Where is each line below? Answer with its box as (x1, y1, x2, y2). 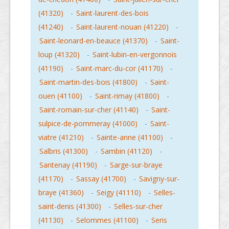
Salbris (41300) (39, 146, 88, 156)
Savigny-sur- (139, 174, 179, 184)
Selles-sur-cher (114, 201, 163, 212)
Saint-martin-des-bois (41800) (39, 77, 138, 87)
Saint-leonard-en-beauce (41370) (39, 36, 148, 46)
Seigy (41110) (97, 188, 141, 198)
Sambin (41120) (101, 146, 152, 156)
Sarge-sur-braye (110, 160, 163, 170)
